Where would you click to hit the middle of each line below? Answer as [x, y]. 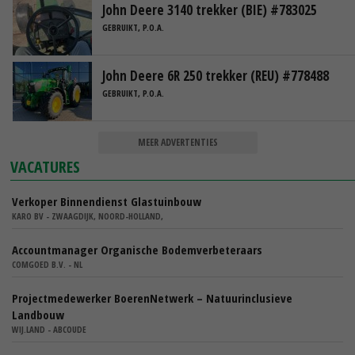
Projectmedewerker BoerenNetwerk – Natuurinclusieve [152, 298]
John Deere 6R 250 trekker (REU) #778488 [216, 76]
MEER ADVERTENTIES [177, 143]
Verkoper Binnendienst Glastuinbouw [107, 202]
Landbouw [38, 315]
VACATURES [46, 167]
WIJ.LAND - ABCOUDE [49, 330]
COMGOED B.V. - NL [47, 265]
